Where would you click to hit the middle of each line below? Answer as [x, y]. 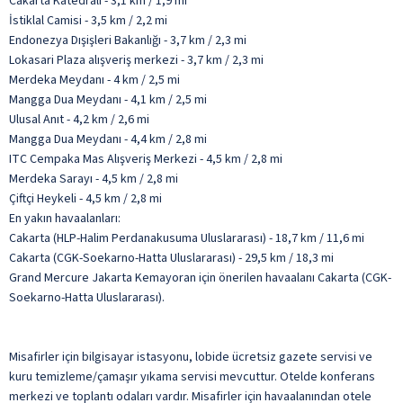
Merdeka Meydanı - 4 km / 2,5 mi [94, 80]
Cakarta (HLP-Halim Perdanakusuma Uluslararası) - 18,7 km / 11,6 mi [187, 238]
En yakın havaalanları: [65, 218]
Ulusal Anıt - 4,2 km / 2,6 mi [79, 119]
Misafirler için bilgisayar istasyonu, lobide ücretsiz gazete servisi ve [191, 357]
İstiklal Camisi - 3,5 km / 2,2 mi [88, 20]
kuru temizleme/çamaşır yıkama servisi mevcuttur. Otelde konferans [192, 376]
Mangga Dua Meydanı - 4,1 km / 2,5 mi [108, 99]
